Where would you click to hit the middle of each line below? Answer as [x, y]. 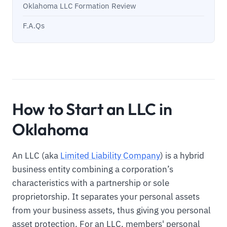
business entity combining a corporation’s [93, 169]
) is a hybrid [182, 156]
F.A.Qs [34, 26]
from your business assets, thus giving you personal [111, 211]
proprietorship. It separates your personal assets [106, 197]
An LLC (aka [36, 156]
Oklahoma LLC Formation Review [80, 6]
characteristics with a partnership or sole [91, 183]
